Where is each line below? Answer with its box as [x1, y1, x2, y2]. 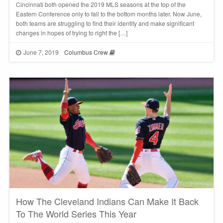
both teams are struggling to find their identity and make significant [15, 19, 194, 28]
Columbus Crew [64, 47, 108, 56]
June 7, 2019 [22, 47, 61, 56]
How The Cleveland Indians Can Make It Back [15, 195, 199, 208]
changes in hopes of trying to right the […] [15, 28, 127, 37]
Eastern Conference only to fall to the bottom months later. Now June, [15, 9, 202, 18]
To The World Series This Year [15, 207, 136, 221]
